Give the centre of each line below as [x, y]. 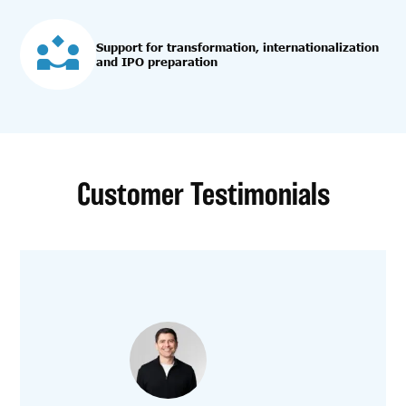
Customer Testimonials [203, 193]
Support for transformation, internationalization [238, 47]
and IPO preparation [157, 61]
